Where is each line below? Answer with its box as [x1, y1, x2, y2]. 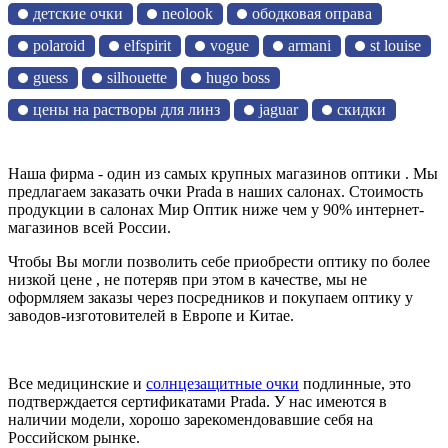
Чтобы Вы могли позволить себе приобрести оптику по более [8, 252, 430, 270]
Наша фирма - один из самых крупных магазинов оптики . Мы [8, 164, 438, 182]
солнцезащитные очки [146, 374, 299, 392]
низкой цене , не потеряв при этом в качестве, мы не [8, 270, 367, 288]
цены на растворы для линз [33, 100, 220, 118]
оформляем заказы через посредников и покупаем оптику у [8, 288, 413, 306]
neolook [162, 4, 213, 22]
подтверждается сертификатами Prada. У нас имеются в [8, 392, 387, 410]
